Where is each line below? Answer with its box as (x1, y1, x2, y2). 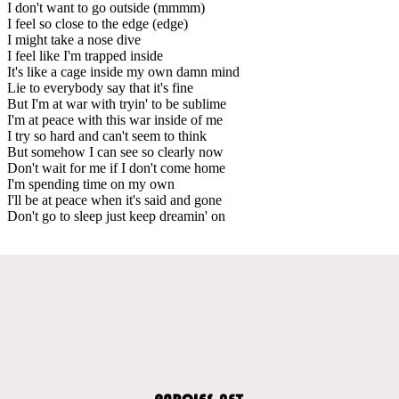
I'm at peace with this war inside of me (7, 111, 223, 127)
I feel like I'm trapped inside (7, 47, 163, 63)
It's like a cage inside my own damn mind (7, 63, 240, 79)
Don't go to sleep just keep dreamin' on (7, 208, 225, 224)
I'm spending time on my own (7, 175, 175, 191)
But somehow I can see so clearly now (7, 143, 224, 159)
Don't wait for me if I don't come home (7, 159, 225, 175)
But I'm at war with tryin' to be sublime (7, 95, 226, 111)
